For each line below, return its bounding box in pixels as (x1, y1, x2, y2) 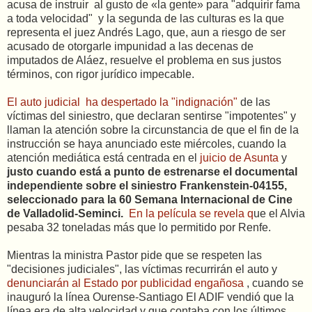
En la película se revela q (129, 208, 253, 219)
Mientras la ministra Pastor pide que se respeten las (7, 249, 262, 261)
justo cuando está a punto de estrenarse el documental (7, 166, 297, 178)
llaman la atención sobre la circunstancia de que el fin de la (7, 124, 299, 136)
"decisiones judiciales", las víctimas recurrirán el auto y (7, 263, 277, 275)
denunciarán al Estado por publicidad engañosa (7, 277, 247, 289)
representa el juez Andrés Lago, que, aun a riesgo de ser (7, 26, 286, 38)
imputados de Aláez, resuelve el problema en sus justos (7, 54, 281, 66)
